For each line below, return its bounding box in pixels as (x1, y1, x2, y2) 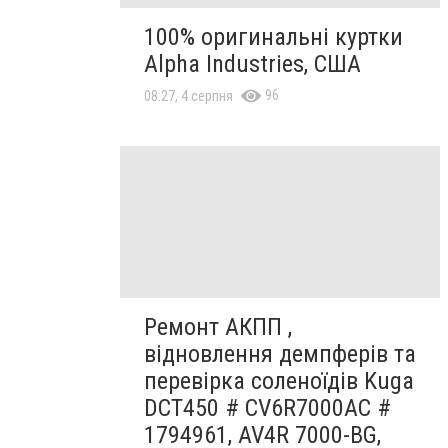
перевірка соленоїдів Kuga (144, 366, 414, 395)
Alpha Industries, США (144, 49, 361, 78)
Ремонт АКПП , (144, 312, 292, 341)
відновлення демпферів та (144, 339, 416, 368)
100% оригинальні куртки (144, 22, 403, 51)
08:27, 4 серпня (144, 87, 233, 104)
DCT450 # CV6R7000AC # (144, 393, 391, 422)
